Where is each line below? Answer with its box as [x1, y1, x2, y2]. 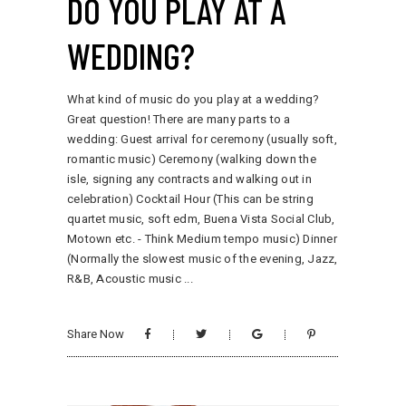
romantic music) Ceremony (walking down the [67, 150, 316, 168]
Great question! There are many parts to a [67, 110, 291, 128]
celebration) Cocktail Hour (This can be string [67, 189, 314, 208]
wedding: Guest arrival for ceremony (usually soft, [67, 130, 337, 148]
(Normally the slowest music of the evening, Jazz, [67, 249, 338, 267]
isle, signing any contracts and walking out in [67, 169, 312, 188]
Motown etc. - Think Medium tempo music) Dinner [67, 229, 337, 247]
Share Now [67, 324, 124, 343]
